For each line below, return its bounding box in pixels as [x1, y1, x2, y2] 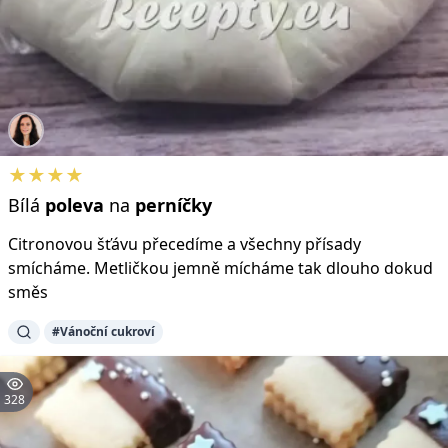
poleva [45, 192, 104, 217]
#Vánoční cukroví [52, 322, 155, 340]
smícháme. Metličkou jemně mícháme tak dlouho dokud [8, 256, 433, 279]
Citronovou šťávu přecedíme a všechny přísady [8, 232, 361, 255]
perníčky [135, 192, 212, 217]
